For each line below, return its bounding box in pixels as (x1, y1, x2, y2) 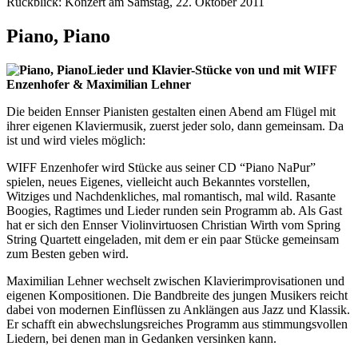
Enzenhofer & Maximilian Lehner (6, 77, 191, 91)
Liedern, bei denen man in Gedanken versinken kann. (6, 331, 276, 345)
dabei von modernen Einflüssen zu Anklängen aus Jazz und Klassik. (6, 302, 350, 316)
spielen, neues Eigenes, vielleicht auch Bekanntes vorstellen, (6, 174, 310, 189)
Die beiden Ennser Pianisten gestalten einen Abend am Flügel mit (6, 104, 336, 118)
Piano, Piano (6, 25, 110, 46)
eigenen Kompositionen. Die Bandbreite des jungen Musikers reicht (6, 288, 348, 302)
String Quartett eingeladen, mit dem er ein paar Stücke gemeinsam (6, 232, 339, 246)
